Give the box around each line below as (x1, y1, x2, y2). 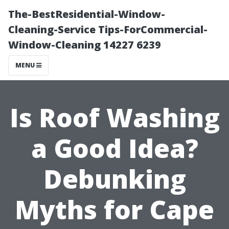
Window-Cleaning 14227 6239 (8, 38, 161, 52)
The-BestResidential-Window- (8, 7, 165, 21)
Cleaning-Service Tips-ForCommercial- (8, 22, 208, 36)
